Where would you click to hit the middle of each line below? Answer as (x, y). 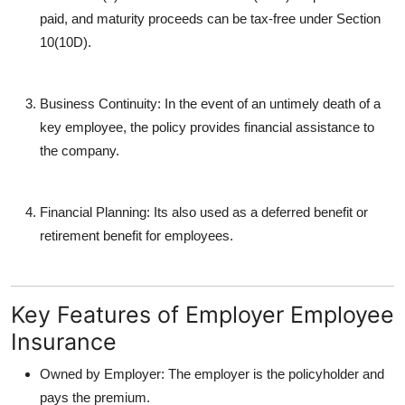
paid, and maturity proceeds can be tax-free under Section (210, 18)
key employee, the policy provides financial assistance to (207, 127)
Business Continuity (99, 103)
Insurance (64, 341)
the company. (80, 150)
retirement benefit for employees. (137, 235)
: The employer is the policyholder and (273, 373)
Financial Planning (93, 212)
